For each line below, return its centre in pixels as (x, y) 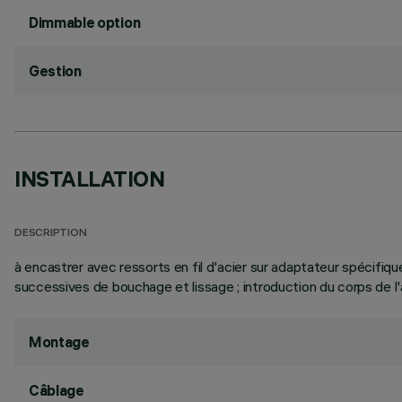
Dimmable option (85, 22)
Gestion (55, 71)
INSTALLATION (90, 179)
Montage (59, 342)
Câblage (57, 390)
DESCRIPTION (51, 234)
